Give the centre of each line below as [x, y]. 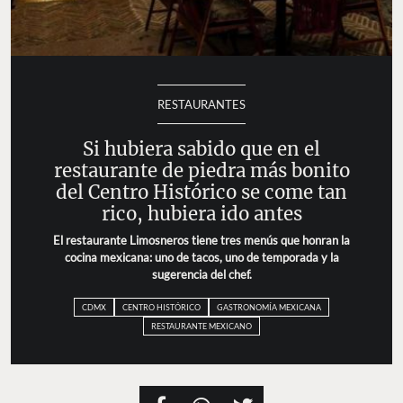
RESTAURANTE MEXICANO [201, 327]
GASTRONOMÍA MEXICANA [269, 307]
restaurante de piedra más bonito [201, 170]
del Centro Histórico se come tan [201, 192]
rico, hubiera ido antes [201, 214]
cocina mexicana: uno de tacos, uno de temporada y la [201, 257]
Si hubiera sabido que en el [201, 149]
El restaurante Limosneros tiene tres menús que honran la [201, 240]
